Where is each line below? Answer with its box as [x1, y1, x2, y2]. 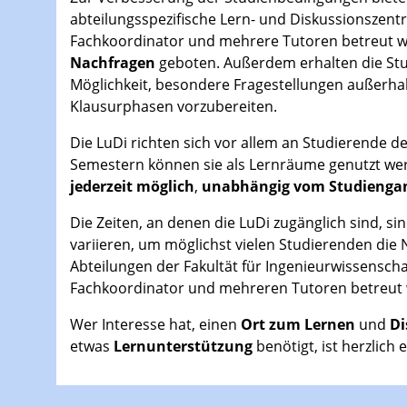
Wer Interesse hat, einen [70, 314, 241, 335]
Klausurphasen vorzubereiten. [70, 96, 277, 117]
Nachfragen [70, 53, 155, 74]
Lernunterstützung [114, 336, 256, 357]
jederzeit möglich [70, 176, 194, 197]
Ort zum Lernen [241, 314, 359, 335]
